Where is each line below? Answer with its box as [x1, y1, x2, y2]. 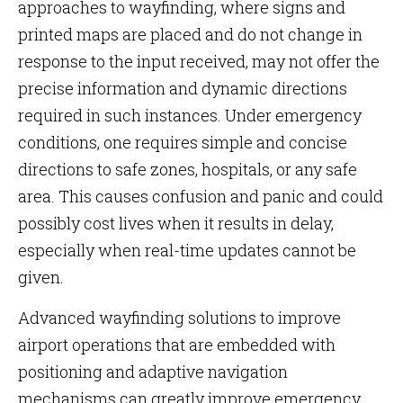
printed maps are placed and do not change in [18, 23, 363, 45]
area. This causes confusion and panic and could [18, 185, 383, 207]
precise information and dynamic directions [18, 77, 347, 99]
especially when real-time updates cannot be [18, 239, 356, 261]
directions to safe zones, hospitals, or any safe [18, 158, 357, 180]
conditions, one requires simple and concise [18, 131, 347, 153]
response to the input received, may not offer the [18, 50, 380, 72]
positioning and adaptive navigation [18, 361, 288, 382]
